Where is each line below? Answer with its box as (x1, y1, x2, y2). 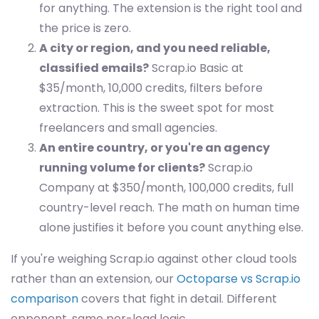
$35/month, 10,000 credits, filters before (39, 80, 263, 96)
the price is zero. (39, 20, 131, 36)
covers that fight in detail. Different (78, 291, 277, 307)
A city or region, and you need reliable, (39, 40, 271, 56)
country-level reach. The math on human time (39, 199, 300, 216)
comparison (11, 291, 78, 307)
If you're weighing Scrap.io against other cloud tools (11, 251, 297, 267)
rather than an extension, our (11, 271, 177, 287)
